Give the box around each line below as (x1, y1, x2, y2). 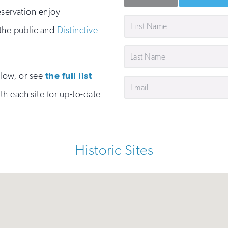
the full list (45, 70, 92, 81)
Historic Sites (74, 141, 154, 158)
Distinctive (56, 24, 98, 36)
